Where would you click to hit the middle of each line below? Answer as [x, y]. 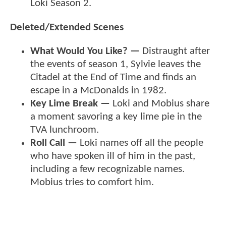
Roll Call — [54, 143]
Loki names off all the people [140, 143]
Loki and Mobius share [160, 104]
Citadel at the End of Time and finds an [113, 78]
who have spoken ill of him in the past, [113, 156]
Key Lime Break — [70, 104]
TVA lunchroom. [65, 130]
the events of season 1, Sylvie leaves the [116, 65]
